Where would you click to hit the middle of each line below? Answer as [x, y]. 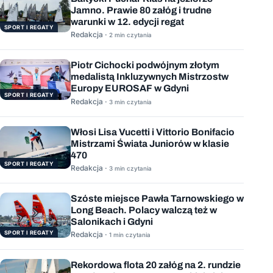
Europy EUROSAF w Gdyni [130, 88]
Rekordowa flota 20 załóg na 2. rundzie [156, 265]
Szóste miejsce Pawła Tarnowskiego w [157, 199]
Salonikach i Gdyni [112, 222]
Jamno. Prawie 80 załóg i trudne [141, 10]
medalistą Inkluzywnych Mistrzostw [150, 77]
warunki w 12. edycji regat [127, 21]
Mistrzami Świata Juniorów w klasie [150, 143]
